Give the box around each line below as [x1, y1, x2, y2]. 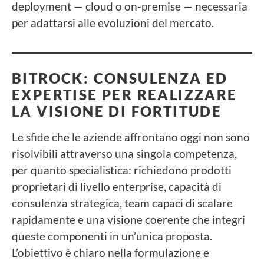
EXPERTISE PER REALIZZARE [12, 85, 237, 103]
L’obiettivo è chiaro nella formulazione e [12, 245, 209, 259]
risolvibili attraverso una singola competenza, [12, 146, 237, 160]
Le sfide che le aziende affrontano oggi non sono [12, 130, 250, 144]
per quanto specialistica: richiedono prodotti [12, 163, 232, 177]
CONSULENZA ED [93, 69, 228, 87]
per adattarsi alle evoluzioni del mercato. [12, 15, 214, 29]
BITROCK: [12, 69, 94, 87]
